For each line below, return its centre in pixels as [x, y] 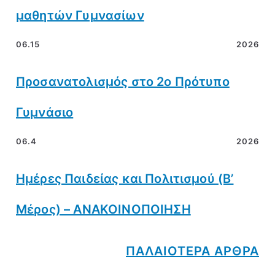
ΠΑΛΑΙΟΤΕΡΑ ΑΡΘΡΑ [192, 251]
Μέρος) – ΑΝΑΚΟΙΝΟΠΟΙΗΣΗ [103, 209]
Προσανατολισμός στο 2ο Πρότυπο [123, 81]
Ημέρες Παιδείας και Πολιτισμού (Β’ [125, 178]
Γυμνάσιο [45, 112]
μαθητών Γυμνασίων [80, 15]
